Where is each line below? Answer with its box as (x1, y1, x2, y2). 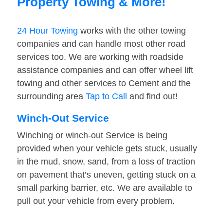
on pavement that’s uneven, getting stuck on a (17, 170, 196, 180)
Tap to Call (86, 91, 127, 102)
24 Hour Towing (17, 26, 78, 36)
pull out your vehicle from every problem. (17, 196, 175, 206)
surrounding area (17, 91, 86, 102)
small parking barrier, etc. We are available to (17, 183, 192, 193)
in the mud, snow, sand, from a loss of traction (17, 157, 195, 167)
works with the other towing (78, 26, 186, 36)
